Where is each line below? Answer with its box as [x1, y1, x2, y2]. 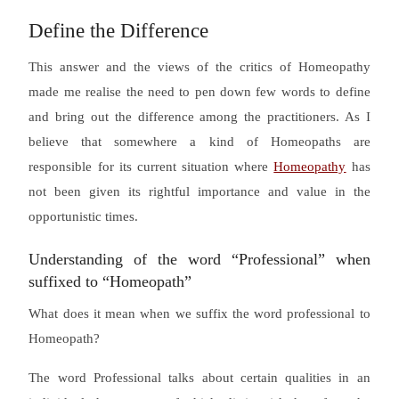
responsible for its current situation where [28, 159, 274, 175]
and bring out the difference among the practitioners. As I [28, 110, 370, 125]
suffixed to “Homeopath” [28, 272, 192, 290]
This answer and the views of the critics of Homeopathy [28, 60, 370, 75]
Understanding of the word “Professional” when [28, 249, 370, 268]
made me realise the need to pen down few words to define [28, 85, 370, 100]
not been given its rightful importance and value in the [28, 184, 370, 199]
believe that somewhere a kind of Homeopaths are [28, 134, 370, 150]
